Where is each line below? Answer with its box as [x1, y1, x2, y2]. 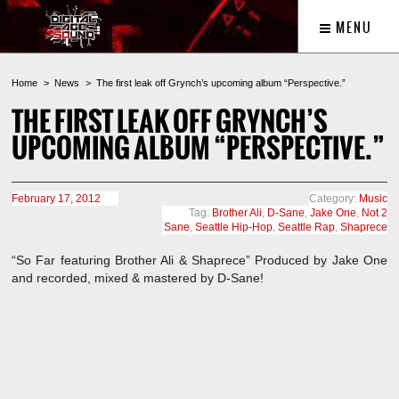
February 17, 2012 [12, 192, 101, 205]
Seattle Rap [278, 221, 335, 233]
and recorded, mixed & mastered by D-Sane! [12, 271, 264, 285]
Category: [309, 192, 359, 205]
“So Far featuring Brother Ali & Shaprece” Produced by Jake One [12, 253, 387, 267]
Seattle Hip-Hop [195, 221, 273, 233]
